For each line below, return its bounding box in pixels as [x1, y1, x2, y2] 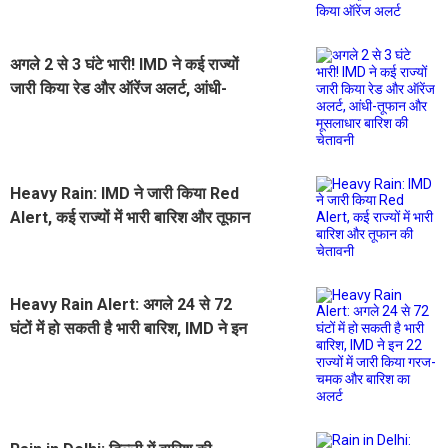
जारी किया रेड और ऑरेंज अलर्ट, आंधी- [10, 78, 227, 98]
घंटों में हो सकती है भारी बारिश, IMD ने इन [10, 318, 247, 338]
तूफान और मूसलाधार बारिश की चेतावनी [10, 102, 232, 122]
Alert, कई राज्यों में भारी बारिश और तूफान [10, 207, 250, 227]
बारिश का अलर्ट [10, 366, 98, 386]
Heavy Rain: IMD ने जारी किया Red [10, 183, 239, 203]
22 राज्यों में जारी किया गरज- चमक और [10, 342, 233, 362]
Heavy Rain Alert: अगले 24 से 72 [10, 294, 232, 314]
